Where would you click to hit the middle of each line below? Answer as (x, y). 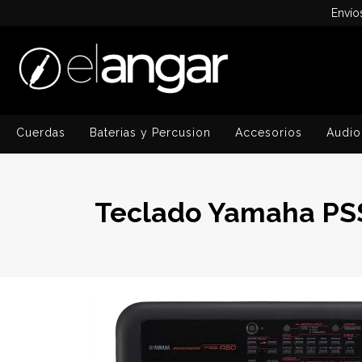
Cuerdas (41, 133)
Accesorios (269, 133)
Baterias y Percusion (150, 133)
